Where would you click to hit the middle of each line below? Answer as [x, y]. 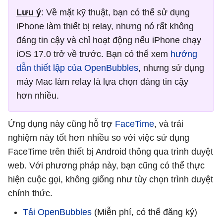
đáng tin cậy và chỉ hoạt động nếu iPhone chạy [109, 40]
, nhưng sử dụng [171, 68]
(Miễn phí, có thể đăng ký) [144, 212]
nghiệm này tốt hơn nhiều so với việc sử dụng [99, 138]
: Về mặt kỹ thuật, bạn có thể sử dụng [115, 12]
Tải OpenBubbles [57, 212]
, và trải [169, 124]
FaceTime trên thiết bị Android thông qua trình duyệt [111, 151]
